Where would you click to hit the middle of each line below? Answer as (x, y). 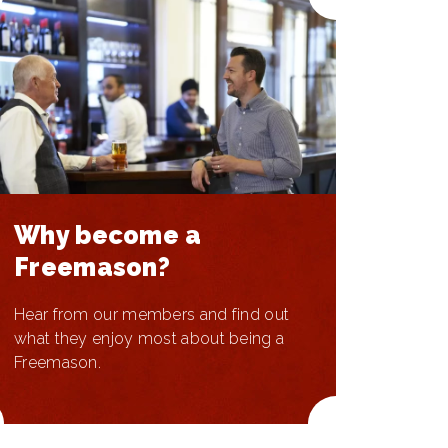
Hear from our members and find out (152, 314)
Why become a (108, 235)
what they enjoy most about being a (149, 338)
